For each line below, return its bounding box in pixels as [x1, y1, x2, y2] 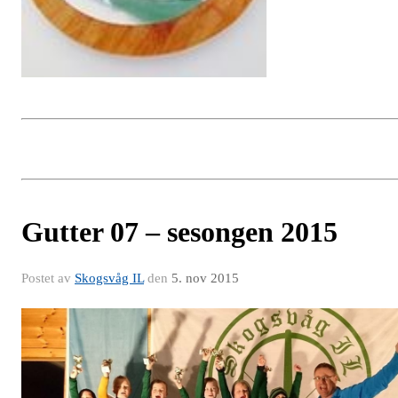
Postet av [21, 270, 75, 285]
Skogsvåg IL [75, 270, 144, 285]
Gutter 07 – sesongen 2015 [21, 215, 338, 248]
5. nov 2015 [171, 270, 239, 285]
